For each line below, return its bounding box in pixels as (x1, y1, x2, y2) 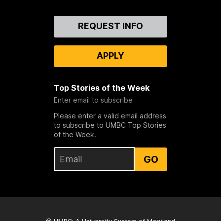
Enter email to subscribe (53, 96, 133, 105)
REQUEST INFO (77, 21, 143, 32)
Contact (16, 16, 48, 26)
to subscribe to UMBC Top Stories (53, 121, 166, 130)
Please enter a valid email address (53, 111, 166, 120)
